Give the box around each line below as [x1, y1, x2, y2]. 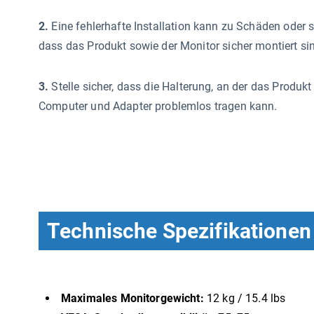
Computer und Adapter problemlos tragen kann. [39, 100, 278, 113]
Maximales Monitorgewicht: [61, 292, 204, 305]
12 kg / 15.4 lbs [203, 292, 286, 305]
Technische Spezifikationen [47, 219, 311, 243]
